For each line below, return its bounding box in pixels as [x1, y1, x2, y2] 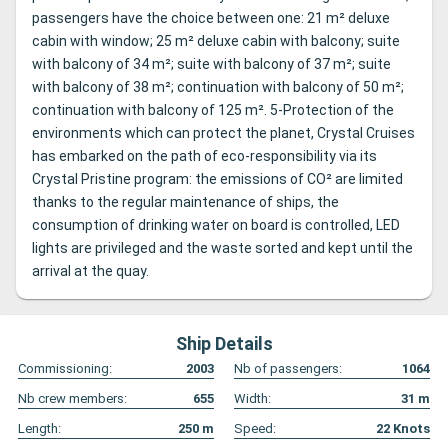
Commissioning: [18, 361, 112, 377]
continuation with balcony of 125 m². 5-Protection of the [32, 102, 394, 119]
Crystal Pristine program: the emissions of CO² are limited [32, 171, 403, 188]
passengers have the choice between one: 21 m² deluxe [32, 10, 390, 27]
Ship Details [175, 333, 273, 355]
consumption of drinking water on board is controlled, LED [32, 217, 400, 234]
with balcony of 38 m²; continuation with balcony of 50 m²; [32, 79, 404, 96]
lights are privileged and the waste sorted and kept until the [32, 240, 413, 257]
